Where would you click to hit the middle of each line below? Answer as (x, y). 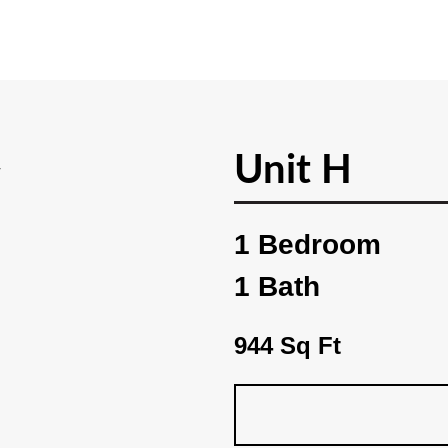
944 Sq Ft (287, 345)
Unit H (293, 171)
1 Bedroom (307, 244)
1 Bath (277, 286)
